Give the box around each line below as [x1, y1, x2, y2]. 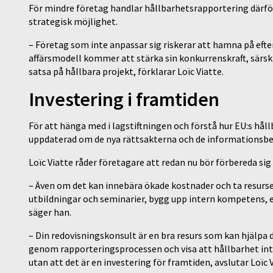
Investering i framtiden [29, 87, 223, 112]
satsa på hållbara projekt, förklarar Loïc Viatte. [29, 65, 225, 77]
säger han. [29, 205, 71, 218]
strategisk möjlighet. [29, 15, 118, 27]
